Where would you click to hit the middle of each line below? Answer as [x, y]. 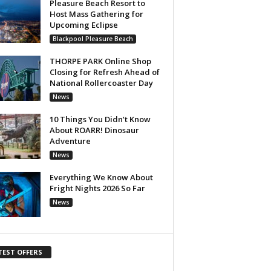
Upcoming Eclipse [84, 24]
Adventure [70, 141]
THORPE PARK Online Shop [100, 61]
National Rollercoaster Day [101, 83]
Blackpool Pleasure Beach [93, 38]
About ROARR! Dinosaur [94, 130]
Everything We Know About [101, 177]
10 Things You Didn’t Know [100, 119]
